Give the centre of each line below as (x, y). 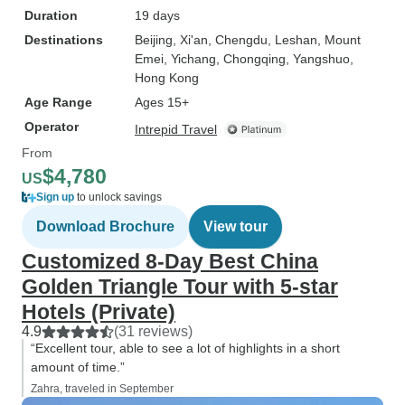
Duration (51, 15)
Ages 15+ (162, 102)
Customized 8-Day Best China (170, 261)
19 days (157, 15)
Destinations (64, 40)
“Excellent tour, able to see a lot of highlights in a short (185, 348)
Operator (52, 127)
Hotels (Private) (99, 312)
